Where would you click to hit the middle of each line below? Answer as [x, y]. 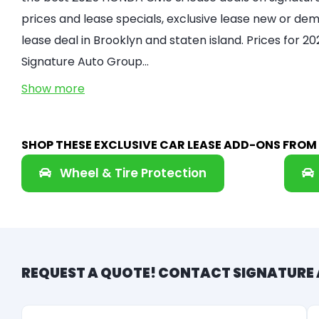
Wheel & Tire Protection [133, 173]
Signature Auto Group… [85, 62]
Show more [53, 89]
